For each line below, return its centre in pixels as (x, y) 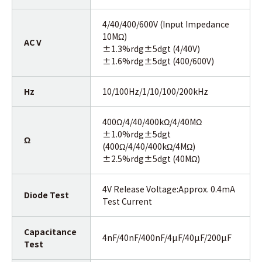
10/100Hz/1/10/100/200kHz (155, 91)
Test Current (127, 201)
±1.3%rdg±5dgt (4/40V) (151, 48)
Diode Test (46, 194)
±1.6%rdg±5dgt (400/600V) (158, 61)
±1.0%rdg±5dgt (137, 134)
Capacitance (50, 231)
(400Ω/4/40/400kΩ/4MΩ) (149, 146)
